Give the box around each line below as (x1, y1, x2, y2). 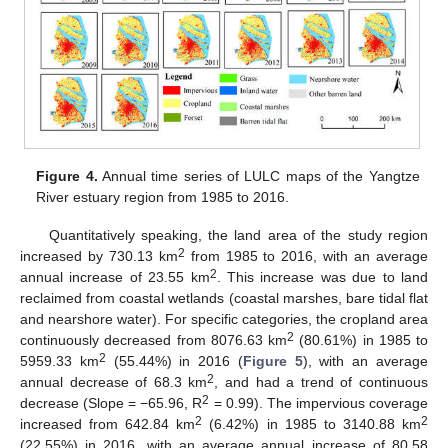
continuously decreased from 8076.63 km (20, 332, 287, 349)
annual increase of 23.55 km (20, 269, 210, 286)
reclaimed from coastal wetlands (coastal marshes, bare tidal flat (20, 290, 428, 307)
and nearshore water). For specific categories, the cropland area (20, 311, 428, 328)
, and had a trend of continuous (214, 374, 429, 391)
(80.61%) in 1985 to (294, 332, 428, 349)
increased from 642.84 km (20, 416, 196, 433)
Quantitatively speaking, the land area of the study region (48, 227, 428, 244)
